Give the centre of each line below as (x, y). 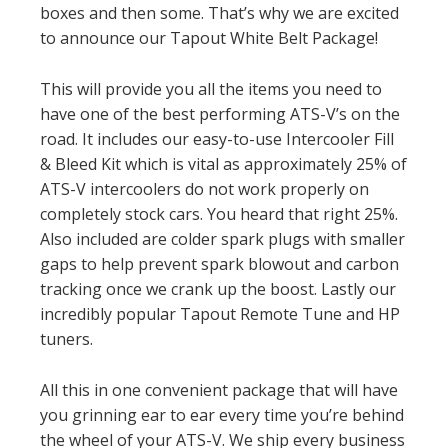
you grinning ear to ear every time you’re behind (222, 415)
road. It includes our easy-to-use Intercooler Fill (217, 139)
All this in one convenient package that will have (219, 390)
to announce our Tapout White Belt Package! (209, 38)
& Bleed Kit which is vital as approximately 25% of (223, 164)
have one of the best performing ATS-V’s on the (220, 114)
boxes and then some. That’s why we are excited (219, 13)
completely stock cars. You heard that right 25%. (219, 214)
